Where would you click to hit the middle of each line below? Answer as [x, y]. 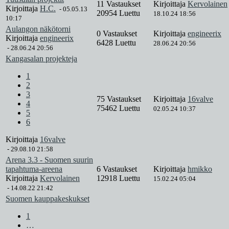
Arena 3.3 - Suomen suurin [49, 160]
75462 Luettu [118, 108]
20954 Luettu [118, 13]
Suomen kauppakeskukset [48, 199]
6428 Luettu [116, 43]
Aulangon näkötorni [38, 29]
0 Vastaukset [118, 34]
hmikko [200, 169]
